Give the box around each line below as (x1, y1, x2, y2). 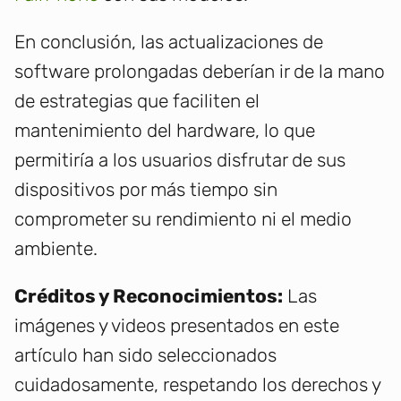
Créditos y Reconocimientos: (14, 285, 283, 308)
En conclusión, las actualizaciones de (14, 30, 323, 54)
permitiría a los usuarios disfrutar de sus (14, 149, 346, 172)
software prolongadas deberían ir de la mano (14, 60, 385, 83)
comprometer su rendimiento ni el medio (14, 208, 352, 231)
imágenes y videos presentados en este (14, 314, 339, 337)
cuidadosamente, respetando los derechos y (14, 373, 380, 397)
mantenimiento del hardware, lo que (14, 119, 315, 142)
